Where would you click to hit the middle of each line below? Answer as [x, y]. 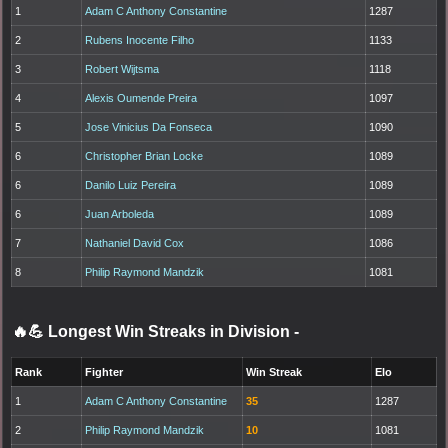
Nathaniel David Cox [135, 243]
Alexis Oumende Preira [141, 98]
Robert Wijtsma [122, 69]
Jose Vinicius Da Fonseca [149, 127]
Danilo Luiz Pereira [131, 185]
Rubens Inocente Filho [140, 40]
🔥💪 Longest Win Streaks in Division [153, 332]
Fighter [104, 372]
